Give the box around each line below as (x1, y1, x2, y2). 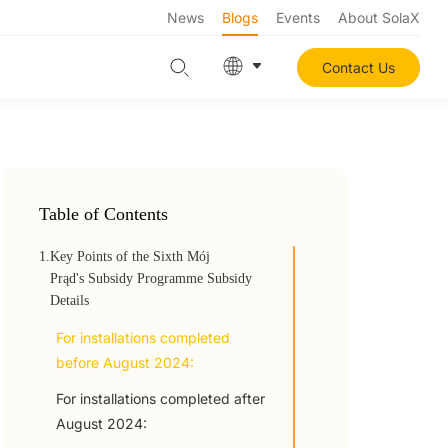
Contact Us (322, 58, 395, 76)
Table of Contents (39, 204, 169, 224)
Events (276, 9, 320, 26)
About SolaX (338, 9, 420, 26)
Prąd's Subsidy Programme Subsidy (50, 271, 253, 286)
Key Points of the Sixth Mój (50, 249, 211, 264)
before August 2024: (56, 354, 195, 371)
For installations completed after (56, 390, 266, 407)
